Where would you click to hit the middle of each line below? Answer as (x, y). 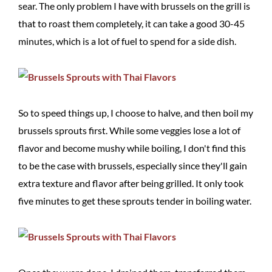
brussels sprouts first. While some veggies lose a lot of (129, 130)
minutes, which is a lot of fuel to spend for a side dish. (127, 41)
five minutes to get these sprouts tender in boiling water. (135, 201)
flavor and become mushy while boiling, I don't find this (132, 148)
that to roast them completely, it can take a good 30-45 (131, 23)
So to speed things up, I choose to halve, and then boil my (136, 113)
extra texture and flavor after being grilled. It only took (131, 183)
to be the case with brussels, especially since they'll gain (133, 165)
